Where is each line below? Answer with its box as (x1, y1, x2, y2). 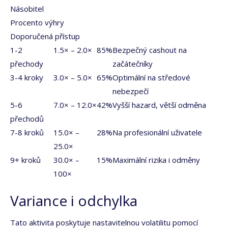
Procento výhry (10, 17, 64, 28)
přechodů (10, 113, 44, 124)
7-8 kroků (10, 127, 44, 138)
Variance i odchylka (10, 190, 137, 210)
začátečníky (112, 59, 153, 69)
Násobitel (10, 4, 44, 14)
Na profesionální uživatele (112, 127, 202, 138)
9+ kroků (10, 155, 41, 165)
